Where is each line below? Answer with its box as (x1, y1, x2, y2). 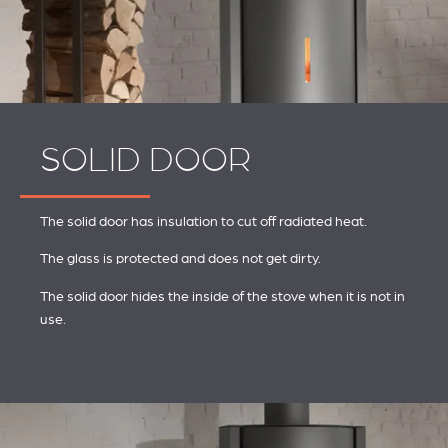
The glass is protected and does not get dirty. (40, 250, 321, 267)
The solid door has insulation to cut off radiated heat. (40, 212, 367, 229)
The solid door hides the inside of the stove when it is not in (40, 287, 405, 304)
